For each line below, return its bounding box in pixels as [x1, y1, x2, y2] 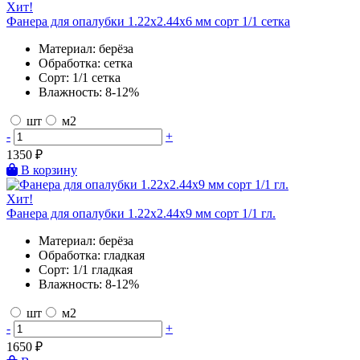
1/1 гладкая [72, 262, 133, 276]
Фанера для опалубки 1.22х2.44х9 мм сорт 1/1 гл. [6, 206, 276, 220]
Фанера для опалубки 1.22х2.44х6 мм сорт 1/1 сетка [6, 14, 290, 28]
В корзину [21, 162, 77, 177]
